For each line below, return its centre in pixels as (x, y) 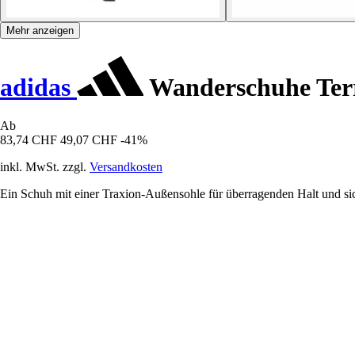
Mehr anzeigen (40, 31)
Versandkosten (126, 167)
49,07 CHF (89, 140)
